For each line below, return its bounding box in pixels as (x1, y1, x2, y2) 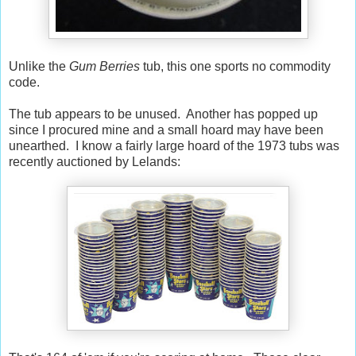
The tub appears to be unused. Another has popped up (9, 107, 318, 122)
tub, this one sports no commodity (140, 60, 331, 74)
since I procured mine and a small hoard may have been (9, 123, 323, 137)
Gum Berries (69, 60, 140, 74)
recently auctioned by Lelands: (9, 155, 180, 169)
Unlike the (9, 60, 69, 74)
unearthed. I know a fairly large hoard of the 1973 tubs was (9, 139, 339, 153)
